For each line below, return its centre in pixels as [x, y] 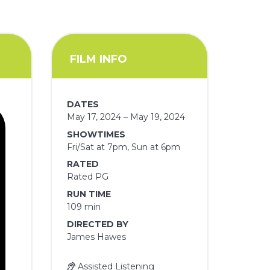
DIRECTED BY [98, 224]
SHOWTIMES [96, 134]
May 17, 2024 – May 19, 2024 [126, 117]
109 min [84, 206]
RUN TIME [89, 194]
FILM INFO [98, 59]
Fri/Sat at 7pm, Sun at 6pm [124, 147]
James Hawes [97, 237]
